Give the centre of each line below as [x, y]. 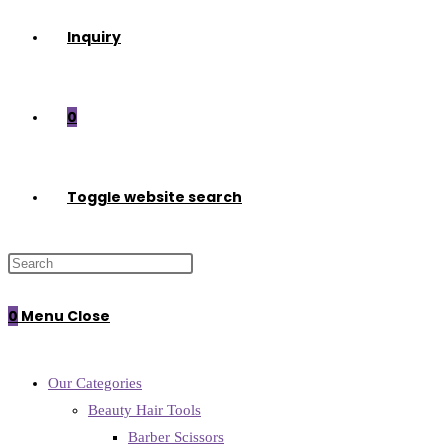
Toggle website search [154, 197]
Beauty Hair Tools [144, 410]
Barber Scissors [176, 437]
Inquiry [94, 37]
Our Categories [95, 383]
